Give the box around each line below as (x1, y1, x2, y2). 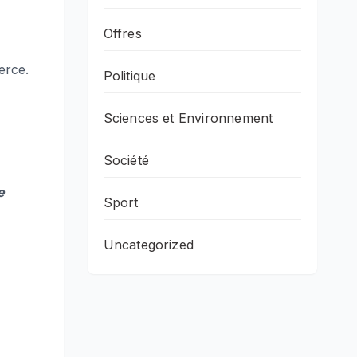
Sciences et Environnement (103, 109, 273, 126)
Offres (103, 25, 142, 41)
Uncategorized (103, 236, 194, 253)
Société (103, 151, 149, 168)
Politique (103, 67, 156, 84)
